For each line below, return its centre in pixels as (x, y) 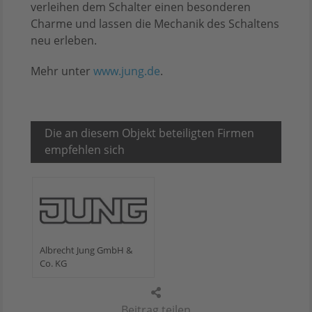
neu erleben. (64, 40)
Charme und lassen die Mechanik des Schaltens (155, 23)
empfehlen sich (85, 149)
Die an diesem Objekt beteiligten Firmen (149, 133)
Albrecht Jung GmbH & (86, 250)
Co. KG (53, 263)
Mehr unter (62, 71)
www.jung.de (127, 71)
